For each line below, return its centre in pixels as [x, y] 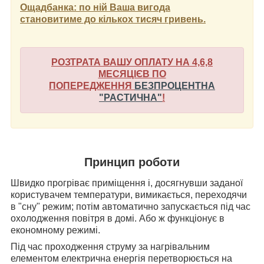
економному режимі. [55, 230]
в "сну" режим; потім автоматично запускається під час [131, 207]
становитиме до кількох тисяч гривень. [113, 19]
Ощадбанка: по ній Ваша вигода [95, 7]
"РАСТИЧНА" [131, 97]
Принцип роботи [132, 162]
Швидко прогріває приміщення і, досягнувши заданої [127, 183]
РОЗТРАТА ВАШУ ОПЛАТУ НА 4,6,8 [132, 62]
